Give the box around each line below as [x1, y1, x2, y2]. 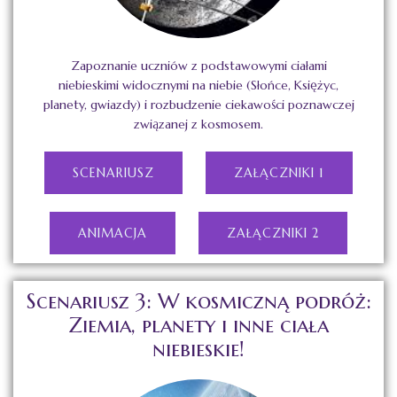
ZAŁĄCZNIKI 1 [234, 165, 324, 182]
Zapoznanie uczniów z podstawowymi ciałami [70, 58, 327, 74]
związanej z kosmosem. [134, 116, 263, 133]
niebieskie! [152, 336, 245, 363]
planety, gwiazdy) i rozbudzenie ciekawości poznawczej [43, 97, 354, 113]
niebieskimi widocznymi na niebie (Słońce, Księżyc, [58, 77, 339, 94]
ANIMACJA [78, 225, 147, 242]
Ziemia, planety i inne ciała [68, 312, 329, 339]
